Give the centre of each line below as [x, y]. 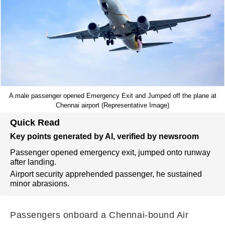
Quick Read [35, 123]
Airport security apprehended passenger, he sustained [106, 174]
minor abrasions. [40, 184]
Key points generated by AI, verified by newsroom [104, 136]
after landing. [33, 162]
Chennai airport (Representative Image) [113, 105]
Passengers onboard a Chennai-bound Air [99, 215]
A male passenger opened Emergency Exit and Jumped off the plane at [113, 96]
